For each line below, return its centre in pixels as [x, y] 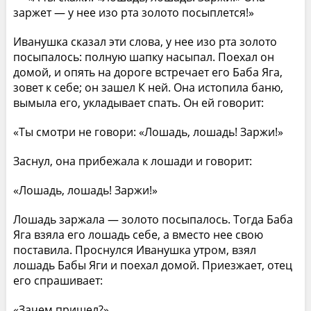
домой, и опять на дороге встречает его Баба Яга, [148, 72]
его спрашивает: [58, 280]
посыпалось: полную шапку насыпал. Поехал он [143, 57]
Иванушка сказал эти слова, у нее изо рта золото [145, 41]
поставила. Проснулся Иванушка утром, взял [134, 250]
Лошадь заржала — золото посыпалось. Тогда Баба [153, 219]
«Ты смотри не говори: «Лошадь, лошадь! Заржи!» [148, 132]
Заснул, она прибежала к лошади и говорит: [132, 161]
